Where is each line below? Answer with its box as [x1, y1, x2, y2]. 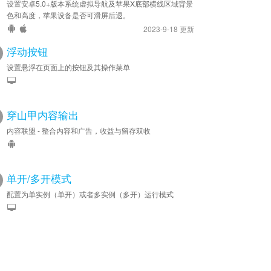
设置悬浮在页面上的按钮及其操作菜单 [7, 62, 130, 72]
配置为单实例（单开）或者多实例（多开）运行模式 [7, 189, 174, 199]
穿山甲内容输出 [7, 108, 79, 122]
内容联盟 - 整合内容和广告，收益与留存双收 [7, 125, 151, 135]
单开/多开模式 [7, 171, 71, 186]
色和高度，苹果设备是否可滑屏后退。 [7, 10, 130, 20]
